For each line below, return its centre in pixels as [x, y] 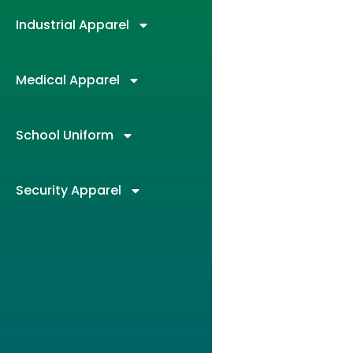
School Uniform [65, 136]
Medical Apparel [68, 80]
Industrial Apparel [72, 25]
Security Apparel [69, 191]
